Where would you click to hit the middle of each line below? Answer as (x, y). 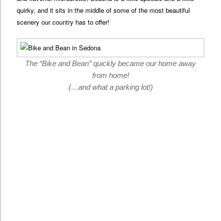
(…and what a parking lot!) (110, 87)
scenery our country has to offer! (63, 22)
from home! (110, 75)
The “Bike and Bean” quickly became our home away (110, 63)
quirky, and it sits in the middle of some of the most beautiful (104, 10)
